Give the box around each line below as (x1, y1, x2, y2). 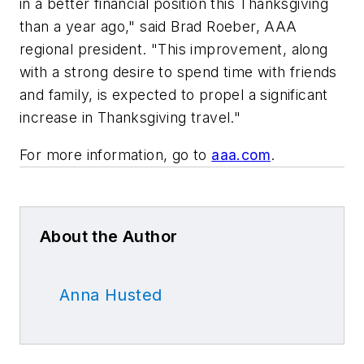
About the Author (40, 226, 178, 246)
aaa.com (211, 145, 271, 163)
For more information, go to (19, 145, 212, 163)
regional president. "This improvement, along (19, 41, 328, 58)
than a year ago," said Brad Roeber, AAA (19, 18, 297, 36)
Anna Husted (59, 284, 162, 305)
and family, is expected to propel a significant (19, 86, 328, 104)
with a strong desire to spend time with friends (19, 63, 337, 81)
